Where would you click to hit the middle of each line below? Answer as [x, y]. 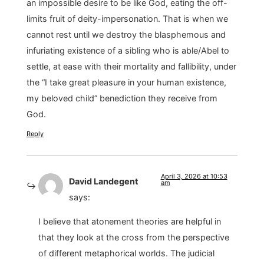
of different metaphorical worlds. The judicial [126, 253]
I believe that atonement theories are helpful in [129, 222]
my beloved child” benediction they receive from [122, 98]
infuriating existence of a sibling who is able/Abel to [128, 51]
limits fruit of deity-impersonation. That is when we [127, 19]
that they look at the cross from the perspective [133, 237]
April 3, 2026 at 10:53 [194, 176]
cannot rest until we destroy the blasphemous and [126, 35]
